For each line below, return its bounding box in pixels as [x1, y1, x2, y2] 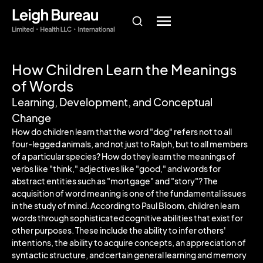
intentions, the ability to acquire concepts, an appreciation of [12, 237, 246, 248]
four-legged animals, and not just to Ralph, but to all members [12, 139, 248, 149]
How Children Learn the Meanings [12, 60, 237, 78]
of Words [12, 77, 73, 95]
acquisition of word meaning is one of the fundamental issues [12, 188, 246, 198]
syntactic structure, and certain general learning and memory [12, 249, 247, 260]
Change [12, 111, 51, 124]
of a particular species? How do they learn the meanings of [12, 151, 235, 161]
